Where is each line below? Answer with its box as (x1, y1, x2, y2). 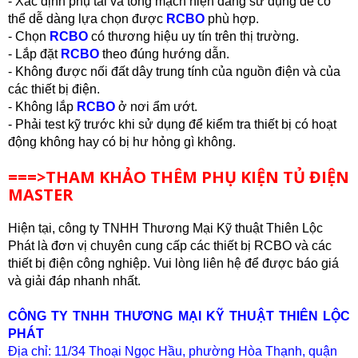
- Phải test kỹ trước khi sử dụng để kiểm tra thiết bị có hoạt (8, 117, 336, 131)
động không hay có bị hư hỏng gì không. (8, 135, 239, 149)
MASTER (8, 184, 74, 205)
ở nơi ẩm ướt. (115, 100, 197, 113)
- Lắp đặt (8, 47, 61, 61)
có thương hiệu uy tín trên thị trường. (88, 30, 299, 43)
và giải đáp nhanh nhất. (8, 274, 141, 288)
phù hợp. (205, 12, 265, 26)
